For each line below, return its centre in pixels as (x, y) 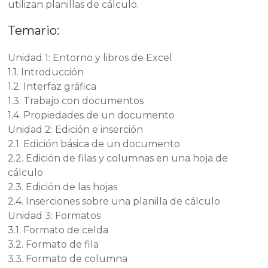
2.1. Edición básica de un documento (94, 144)
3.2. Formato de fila (54, 245)
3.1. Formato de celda (58, 230)
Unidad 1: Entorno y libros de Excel (90, 58)
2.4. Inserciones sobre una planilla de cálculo (114, 202)
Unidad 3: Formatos (54, 216)
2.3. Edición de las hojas (63, 187)
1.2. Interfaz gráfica (52, 87)
